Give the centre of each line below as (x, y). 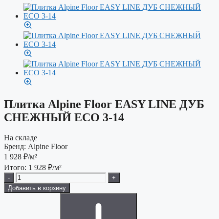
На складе (21, 138)
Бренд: (15, 147)
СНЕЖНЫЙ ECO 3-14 (64, 117)
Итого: (16, 168)
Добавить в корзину (37, 188)
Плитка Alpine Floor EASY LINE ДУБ (104, 104)
